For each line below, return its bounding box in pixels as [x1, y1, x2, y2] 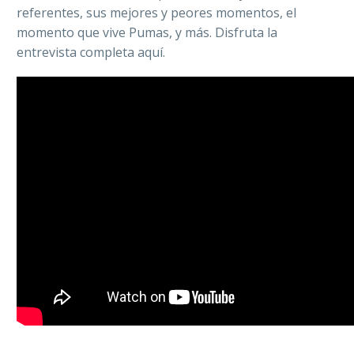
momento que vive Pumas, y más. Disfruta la [17, 24, 277, 42]
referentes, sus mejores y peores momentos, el [17, 4, 296, 22]
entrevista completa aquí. [17, 43, 165, 62]
